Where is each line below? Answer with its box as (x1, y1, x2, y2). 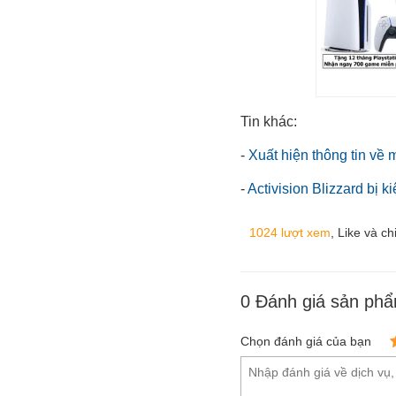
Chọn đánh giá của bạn (240, 333, 371, 348)
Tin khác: (240, 113, 297, 129)
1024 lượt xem (249, 225, 331, 240)
